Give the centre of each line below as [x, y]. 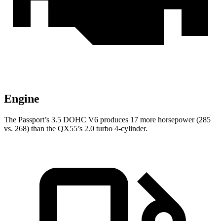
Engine [22, 99]
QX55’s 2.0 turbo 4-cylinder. [103, 129]
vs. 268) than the [31, 129]
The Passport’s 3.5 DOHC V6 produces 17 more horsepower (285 [107, 120]
